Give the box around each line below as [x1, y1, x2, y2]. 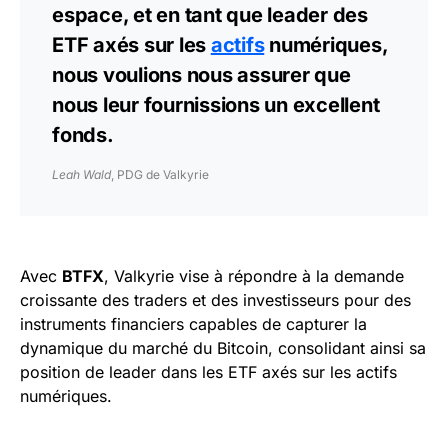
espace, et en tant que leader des [52, 2, 368, 27]
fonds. [52, 122, 114, 147]
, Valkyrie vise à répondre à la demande [104, 265, 404, 286]
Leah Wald [52, 166, 111, 182]
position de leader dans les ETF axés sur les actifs [20, 361, 397, 382]
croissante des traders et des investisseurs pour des [20, 289, 411, 310]
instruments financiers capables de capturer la [20, 313, 367, 334]
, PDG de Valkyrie [111, 166, 209, 182]
